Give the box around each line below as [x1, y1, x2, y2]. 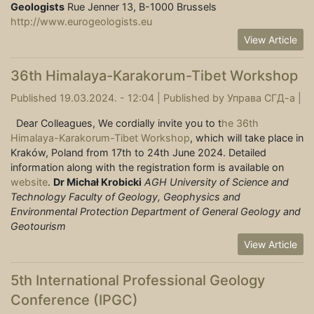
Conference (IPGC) [11, 292, 138, 309]
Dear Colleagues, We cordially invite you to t [11, 117, 221, 130]
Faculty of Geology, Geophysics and [69, 191, 240, 203]
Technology [11, 191, 66, 203]
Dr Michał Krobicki [53, 176, 142, 189]
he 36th [221, 117, 259, 130]
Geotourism [11, 220, 66, 233]
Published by [163, 92, 227, 104]
